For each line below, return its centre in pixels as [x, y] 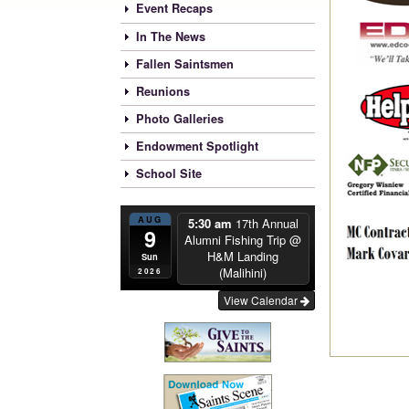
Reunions [163, 91]
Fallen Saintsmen [185, 63]
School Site [169, 173]
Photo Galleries [180, 118]
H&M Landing [243, 257]
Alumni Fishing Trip [237, 240]
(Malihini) [243, 273]
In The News [171, 36]
